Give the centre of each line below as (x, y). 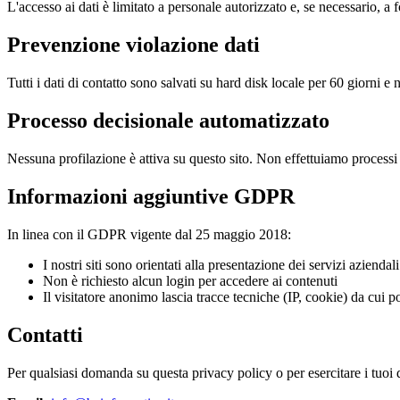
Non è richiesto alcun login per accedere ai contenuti (190, 280)
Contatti (45, 334)
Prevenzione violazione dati (133, 45)
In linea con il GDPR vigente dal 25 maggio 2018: (149, 234)
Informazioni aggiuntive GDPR (151, 196)
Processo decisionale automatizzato (168, 120)
